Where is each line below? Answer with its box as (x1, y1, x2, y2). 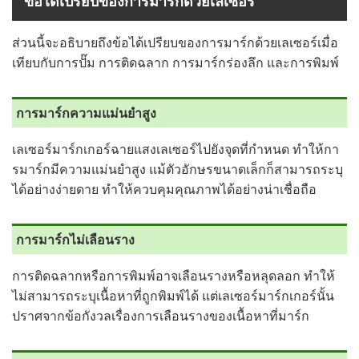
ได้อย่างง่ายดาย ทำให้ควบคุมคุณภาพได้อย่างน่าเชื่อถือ (12, 183, 317, 196)
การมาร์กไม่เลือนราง (16, 233, 135, 247)
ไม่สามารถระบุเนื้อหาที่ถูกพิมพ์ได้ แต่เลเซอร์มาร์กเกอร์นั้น (12, 289, 334, 303)
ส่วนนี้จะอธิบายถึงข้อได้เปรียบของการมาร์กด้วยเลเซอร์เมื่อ (12, 36, 338, 50)
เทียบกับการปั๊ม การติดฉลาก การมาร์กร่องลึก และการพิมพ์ (12, 56, 339, 70)
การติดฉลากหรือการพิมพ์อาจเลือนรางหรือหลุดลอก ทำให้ (12, 269, 335, 283)
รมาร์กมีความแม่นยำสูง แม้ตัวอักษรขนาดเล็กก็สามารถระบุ (12, 163, 343, 176)
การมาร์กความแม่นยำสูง (16, 107, 156, 120)
